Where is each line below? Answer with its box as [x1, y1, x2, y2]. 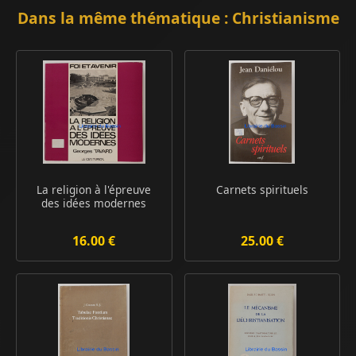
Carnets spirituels [215, 181, 308, 197]
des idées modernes [41, 195, 147, 211]
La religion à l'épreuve [37, 181, 152, 197]
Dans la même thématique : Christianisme [17, 6, 339, 29]
